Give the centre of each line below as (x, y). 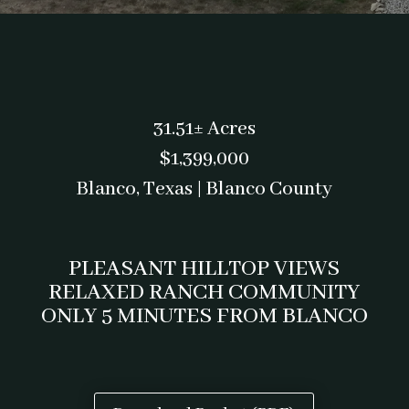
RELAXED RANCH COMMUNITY (204, 293)
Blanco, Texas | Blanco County (204, 190)
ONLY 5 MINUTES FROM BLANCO (204, 317)
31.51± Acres (204, 130)
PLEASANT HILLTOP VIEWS (204, 269)
